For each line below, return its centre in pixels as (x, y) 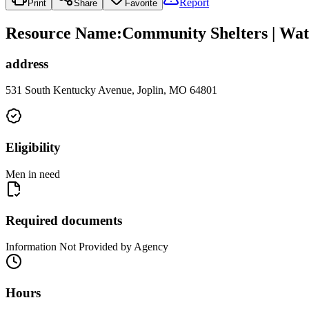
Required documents (64, 220)
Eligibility (33, 148)
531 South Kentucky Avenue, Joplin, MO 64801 (111, 90)
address (27, 63)
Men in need (33, 174)
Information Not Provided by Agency (87, 247)
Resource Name (61, 33)
